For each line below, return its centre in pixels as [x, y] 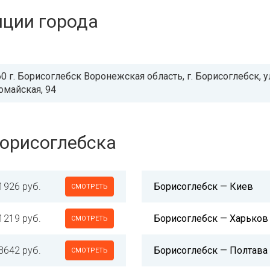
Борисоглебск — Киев [203, 187]
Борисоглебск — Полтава [211, 250]
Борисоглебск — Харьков [211, 218]
